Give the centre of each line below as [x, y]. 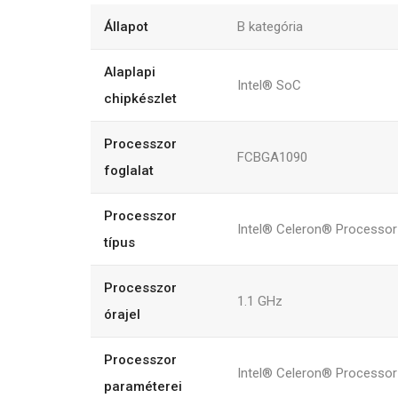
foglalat [129, 170]
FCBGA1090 [272, 157]
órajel [122, 314]
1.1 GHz [260, 301]
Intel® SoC [269, 85]
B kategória [270, 26]
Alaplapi [130, 72]
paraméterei [143, 386]
